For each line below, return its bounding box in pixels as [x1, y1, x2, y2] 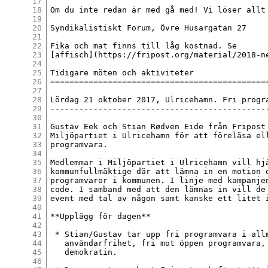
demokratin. [50, 247, 118, 257]
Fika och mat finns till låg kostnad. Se [50, 41, 237, 50]
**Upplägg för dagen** [50, 211, 151, 221]
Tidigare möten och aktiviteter [50, 68, 194, 77]
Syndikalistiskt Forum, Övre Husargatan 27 [50, 23, 247, 32]
